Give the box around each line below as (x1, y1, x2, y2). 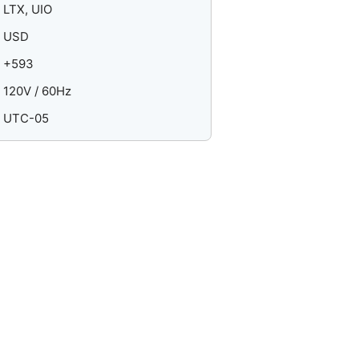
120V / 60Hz (3, 83, 72, 99)
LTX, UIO (3, 2, 53, 18)
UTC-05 (3, 111, 50, 127)
